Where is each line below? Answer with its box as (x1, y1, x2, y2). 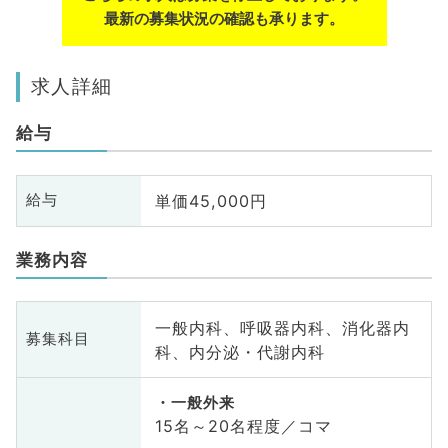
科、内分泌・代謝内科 (154, 341, 325, 362)
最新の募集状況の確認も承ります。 (104, 9, 344, 28)
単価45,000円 (154, 190, 267, 211)
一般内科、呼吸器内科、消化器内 (154, 317, 410, 338)
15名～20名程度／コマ (154, 415, 332, 436)
